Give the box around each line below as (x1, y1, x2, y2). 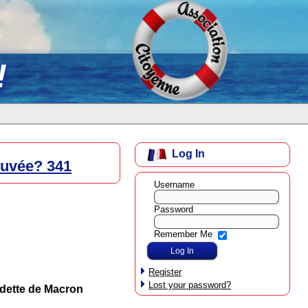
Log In (172, 148, 205, 160)
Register (148, 266, 181, 277)
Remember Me (153, 229, 212, 240)
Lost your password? (148, 279, 231, 290)
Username (153, 179, 195, 190)
